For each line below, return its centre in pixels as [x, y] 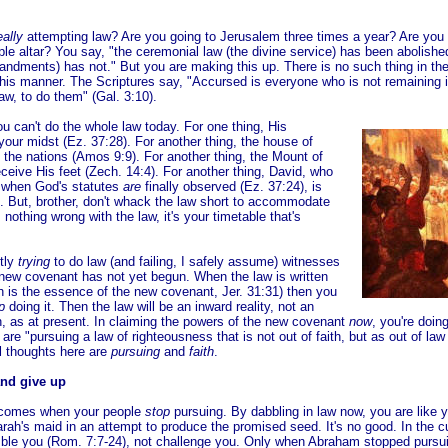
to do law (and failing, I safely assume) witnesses [197, 261]
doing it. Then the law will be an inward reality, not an [159, 306]
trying [36, 261]
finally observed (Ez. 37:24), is [231, 186]
